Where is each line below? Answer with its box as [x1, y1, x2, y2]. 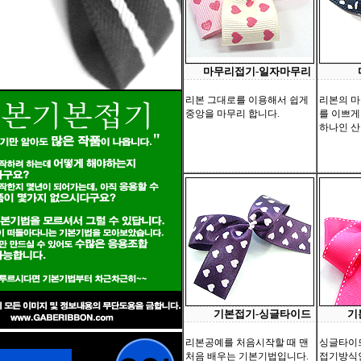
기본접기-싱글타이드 [214, 308, 311, 320]
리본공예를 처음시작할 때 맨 [185, 337, 309, 348]
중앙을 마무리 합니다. [185, 108, 280, 119]
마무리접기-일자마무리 [203, 65, 311, 77]
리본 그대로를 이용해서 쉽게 [185, 94, 309, 106]
